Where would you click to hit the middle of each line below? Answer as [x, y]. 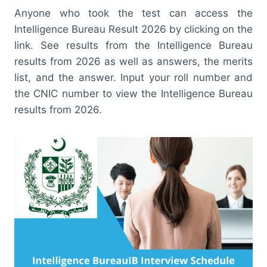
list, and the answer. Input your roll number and [133, 77]
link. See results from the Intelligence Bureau [133, 45]
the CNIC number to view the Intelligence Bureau [133, 93]
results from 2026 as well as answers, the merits [133, 61]
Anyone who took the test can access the [133, 13]
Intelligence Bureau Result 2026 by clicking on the [133, 29]
